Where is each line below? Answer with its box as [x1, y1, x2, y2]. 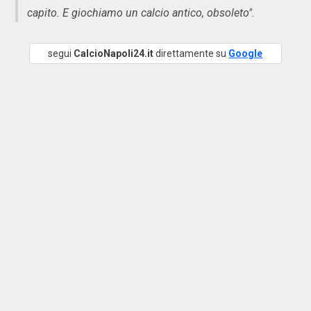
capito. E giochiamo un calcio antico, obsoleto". [27, 6, 255, 19]
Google [228, 47, 263, 59]
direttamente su [153, 47, 229, 59]
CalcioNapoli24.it [74, 47, 154, 59]
